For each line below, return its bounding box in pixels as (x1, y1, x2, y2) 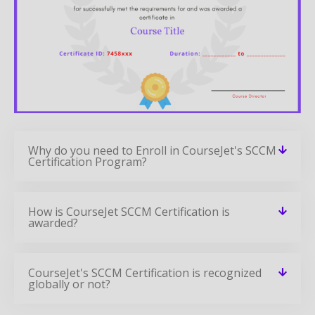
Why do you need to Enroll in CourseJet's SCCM (28, 142, 276, 158)
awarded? (28, 214, 78, 231)
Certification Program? (28, 153, 147, 169)
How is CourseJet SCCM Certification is (28, 203, 230, 219)
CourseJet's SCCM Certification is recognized (28, 264, 262, 281)
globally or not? (28, 276, 110, 292)
